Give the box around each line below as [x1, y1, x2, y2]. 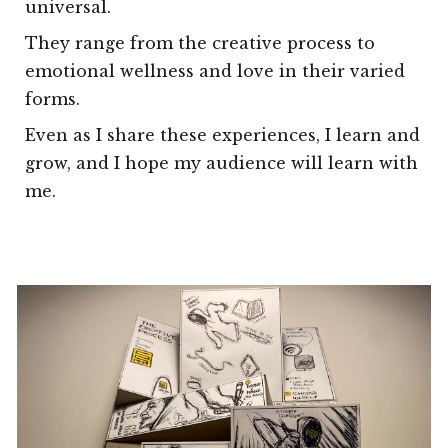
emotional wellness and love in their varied [25, 61, 406, 81]
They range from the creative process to [25, 33, 376, 53]
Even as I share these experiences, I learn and [25, 125, 421, 145]
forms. [25, 89, 86, 109]
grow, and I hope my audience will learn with [25, 153, 419, 173]
